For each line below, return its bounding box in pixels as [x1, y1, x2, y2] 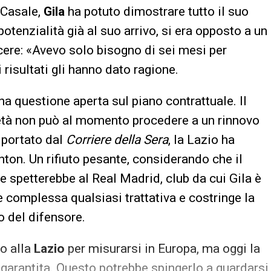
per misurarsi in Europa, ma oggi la [65, 241, 260, 256]
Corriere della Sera [66, 132, 168, 148]
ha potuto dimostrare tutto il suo [65, 4, 249, 19]
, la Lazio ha [168, 132, 235, 148]
